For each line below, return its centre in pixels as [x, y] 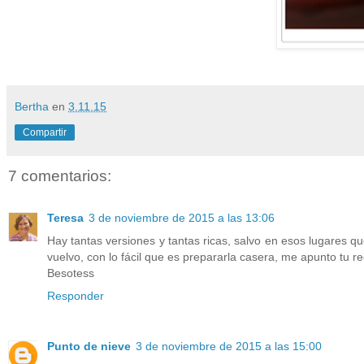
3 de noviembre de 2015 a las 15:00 [229, 347]
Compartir [45, 132]
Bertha [32, 106]
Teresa [65, 218]
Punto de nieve [89, 347]
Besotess [71, 273]
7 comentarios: [60, 175]
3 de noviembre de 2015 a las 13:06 [182, 218]
